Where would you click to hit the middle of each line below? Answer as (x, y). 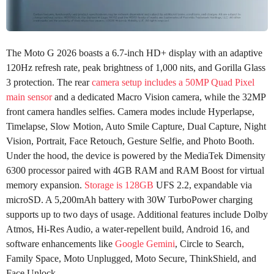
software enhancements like (61, 244)
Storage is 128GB (119, 185)
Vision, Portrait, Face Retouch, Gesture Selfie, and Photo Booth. (130, 141)
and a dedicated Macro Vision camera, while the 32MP (159, 97)
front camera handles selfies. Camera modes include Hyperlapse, (130, 112)
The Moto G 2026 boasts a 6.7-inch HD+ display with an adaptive (134, 53)
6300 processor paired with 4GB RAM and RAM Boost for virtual (135, 171)
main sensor (29, 97)
